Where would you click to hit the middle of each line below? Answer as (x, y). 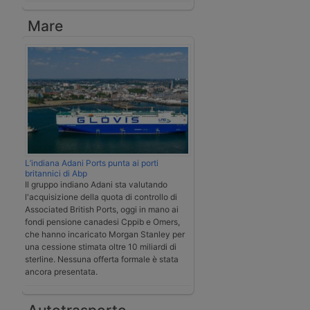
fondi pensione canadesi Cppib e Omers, (102, 222)
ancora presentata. (61, 272)
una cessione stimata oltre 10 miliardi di (101, 247)
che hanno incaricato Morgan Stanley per (105, 235)
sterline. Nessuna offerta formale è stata (102, 259)
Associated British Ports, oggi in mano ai (102, 210)
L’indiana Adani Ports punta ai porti (92, 163)
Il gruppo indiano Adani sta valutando (96, 185)
